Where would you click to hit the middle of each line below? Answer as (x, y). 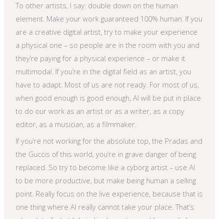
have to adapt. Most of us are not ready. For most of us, (108, 84)
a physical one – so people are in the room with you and (108, 45)
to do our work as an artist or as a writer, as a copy (100, 111)
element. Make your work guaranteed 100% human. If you (109, 18)
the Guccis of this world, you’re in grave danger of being (106, 154)
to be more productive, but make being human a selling (106, 180)
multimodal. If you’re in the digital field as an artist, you (104, 71)
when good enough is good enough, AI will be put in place (109, 98)
